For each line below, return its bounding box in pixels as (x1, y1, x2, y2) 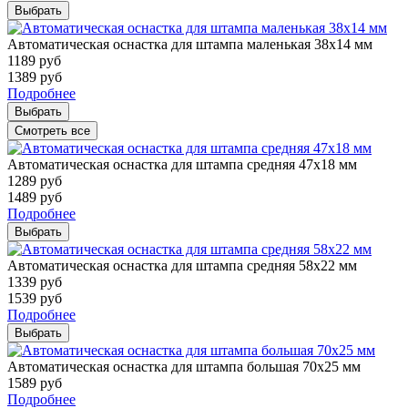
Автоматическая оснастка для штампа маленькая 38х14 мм (7, 36, 372, 52)
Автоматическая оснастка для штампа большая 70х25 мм (7, 358, 361, 374)
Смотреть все (15, 123, 90, 138)
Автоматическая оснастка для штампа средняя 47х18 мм (7, 156, 357, 172)
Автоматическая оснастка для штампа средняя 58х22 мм (7, 257, 357, 273)
